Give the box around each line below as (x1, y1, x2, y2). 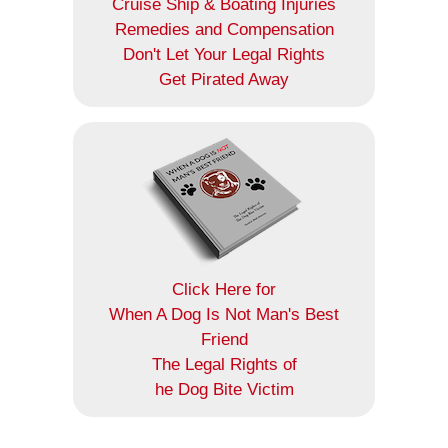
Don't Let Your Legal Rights (123, 44, 325, 64)
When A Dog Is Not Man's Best (109, 304, 339, 324)
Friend (200, 329, 248, 349)
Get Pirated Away (159, 69, 289, 89)
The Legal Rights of (151, 354, 297, 374)
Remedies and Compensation (114, 19, 334, 39)
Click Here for (172, 279, 276, 299)
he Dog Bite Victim (154, 379, 294, 399)
